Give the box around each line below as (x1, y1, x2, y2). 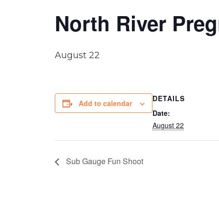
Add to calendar (79, 98, 132, 108)
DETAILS (153, 93, 185, 103)
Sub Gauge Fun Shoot (64, 155, 143, 167)
